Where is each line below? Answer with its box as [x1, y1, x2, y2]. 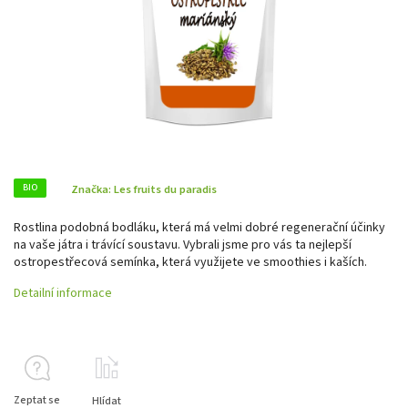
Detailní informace [14, 283, 112, 302]
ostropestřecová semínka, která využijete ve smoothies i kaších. [14, 252, 367, 271]
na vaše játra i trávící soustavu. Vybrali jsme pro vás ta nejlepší [14, 235, 352, 254]
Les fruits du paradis [114, 180, 217, 198]
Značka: [71, 180, 114, 198]
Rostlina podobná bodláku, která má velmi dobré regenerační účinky [14, 218, 385, 237]
